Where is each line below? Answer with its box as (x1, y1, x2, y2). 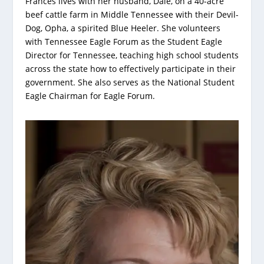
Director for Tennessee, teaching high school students (25, 49, 239, 61)
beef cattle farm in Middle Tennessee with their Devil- (25, 8, 239, 20)
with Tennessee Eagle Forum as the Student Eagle (25, 35, 222, 47)
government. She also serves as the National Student (25, 76, 235, 88)
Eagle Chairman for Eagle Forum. (25, 90, 155, 101)
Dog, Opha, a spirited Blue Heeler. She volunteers (25, 22, 220, 34)
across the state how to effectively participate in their (25, 62, 236, 74)
